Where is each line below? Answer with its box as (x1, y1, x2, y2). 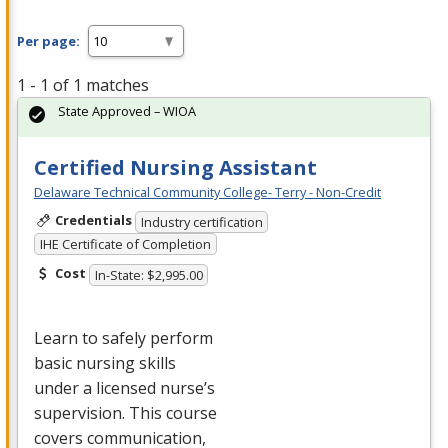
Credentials (54, 211, 132, 230)
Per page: (17, 31, 80, 50)
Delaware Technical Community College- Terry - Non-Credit (34, 183, 381, 202)
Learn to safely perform (34, 326, 213, 349)
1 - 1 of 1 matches (17, 74, 149, 97)
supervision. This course (34, 401, 217, 424)
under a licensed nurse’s (34, 376, 215, 399)
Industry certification (140, 212, 263, 231)
